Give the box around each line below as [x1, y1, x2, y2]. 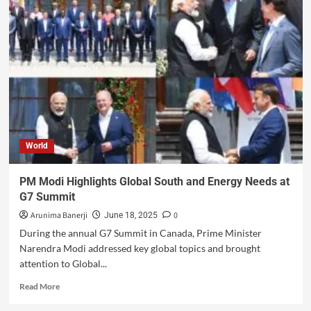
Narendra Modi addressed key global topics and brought [19, 242, 260, 255]
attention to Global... [19, 258, 107, 270]
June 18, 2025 [103, 210, 158, 221]
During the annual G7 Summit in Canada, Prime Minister [19, 227, 262, 239]
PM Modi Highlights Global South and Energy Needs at [19, 175, 289, 189]
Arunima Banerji [30, 210, 87, 222]
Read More [19, 281, 60, 292]
